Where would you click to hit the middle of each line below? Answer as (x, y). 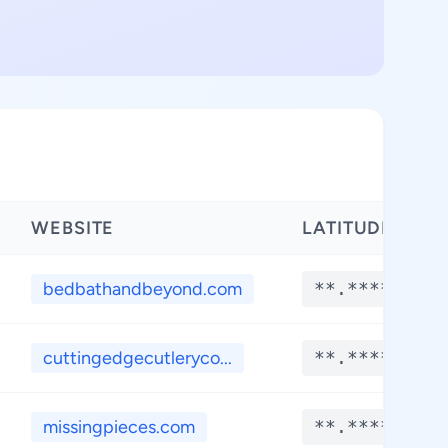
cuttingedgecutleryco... (137, 358)
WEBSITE (73, 228)
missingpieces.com (119, 427)
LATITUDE (348, 228)
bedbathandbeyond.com (142, 289)
